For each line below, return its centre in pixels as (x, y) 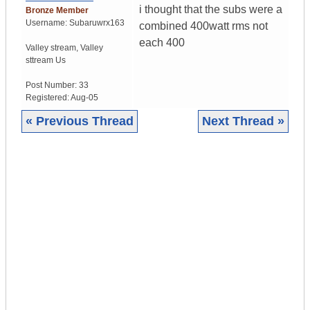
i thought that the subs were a (211, 10)
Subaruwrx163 (97, 23)
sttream (39, 61)
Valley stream (51, 48)
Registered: (48, 98)
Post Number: (52, 85)
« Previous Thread (80, 121)
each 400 (162, 43)
